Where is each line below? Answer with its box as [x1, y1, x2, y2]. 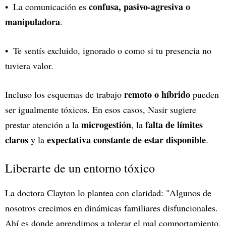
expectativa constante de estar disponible [47, 133, 206, 146]
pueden [190, 88, 219, 100]
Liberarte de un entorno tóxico [5, 159, 155, 176]
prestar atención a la [5, 118, 81, 131]
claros [5, 133, 28, 146]
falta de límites [145, 118, 203, 131]
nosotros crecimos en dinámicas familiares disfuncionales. [5, 201, 218, 214]
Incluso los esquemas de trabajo [5, 88, 124, 100]
